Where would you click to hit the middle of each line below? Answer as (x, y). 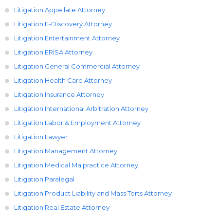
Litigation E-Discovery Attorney (63, 24)
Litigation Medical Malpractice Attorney (76, 165)
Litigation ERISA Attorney (53, 52)
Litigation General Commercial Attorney (77, 66)
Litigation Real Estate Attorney (62, 207)
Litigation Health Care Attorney (63, 80)
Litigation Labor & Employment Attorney (77, 122)
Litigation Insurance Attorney (59, 94)
